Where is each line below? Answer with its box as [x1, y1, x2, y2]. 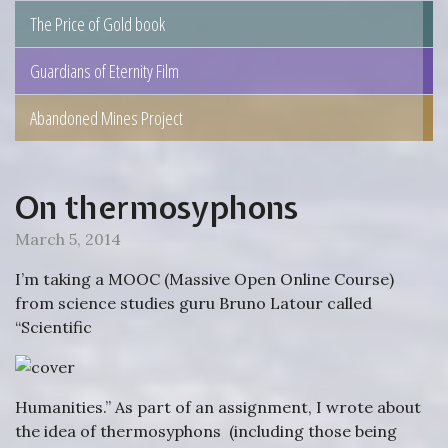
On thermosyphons [15, 186, 298, 229]
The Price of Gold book [30, 11, 165, 36]
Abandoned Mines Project [30, 105, 183, 130]
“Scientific [15, 317, 92, 337]
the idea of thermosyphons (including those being [15, 421, 397, 441]
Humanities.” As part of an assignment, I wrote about [15, 397, 421, 417]
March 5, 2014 [15, 229, 121, 249]
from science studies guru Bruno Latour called [15, 293, 372, 313]
